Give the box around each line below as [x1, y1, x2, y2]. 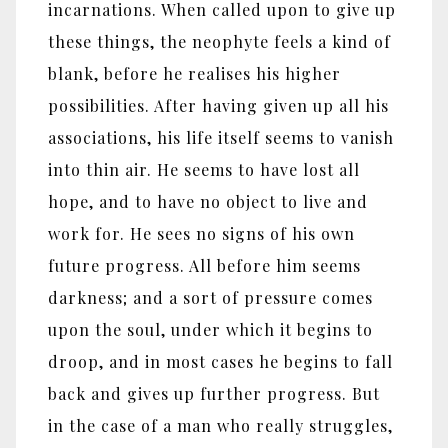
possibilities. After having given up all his [48, 95, 389, 117]
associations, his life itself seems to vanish [48, 127, 394, 149]
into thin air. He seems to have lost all [48, 159, 360, 181]
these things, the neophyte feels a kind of [48, 31, 391, 53]
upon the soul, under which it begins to [48, 319, 373, 341]
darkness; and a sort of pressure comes [48, 287, 373, 309]
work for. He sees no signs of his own [48, 223, 355, 245]
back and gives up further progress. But [48, 383, 380, 405]
